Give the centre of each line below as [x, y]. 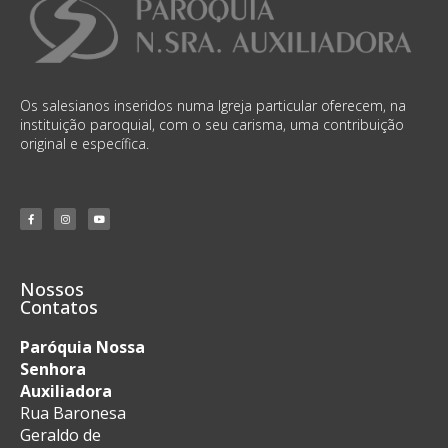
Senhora [53, 368]
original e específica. [84, 143]
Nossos [52, 288]
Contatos [59, 306]
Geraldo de [60, 434]
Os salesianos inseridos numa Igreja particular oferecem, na [213, 105]
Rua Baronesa [73, 412]
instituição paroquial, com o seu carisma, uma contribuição [212, 124]
